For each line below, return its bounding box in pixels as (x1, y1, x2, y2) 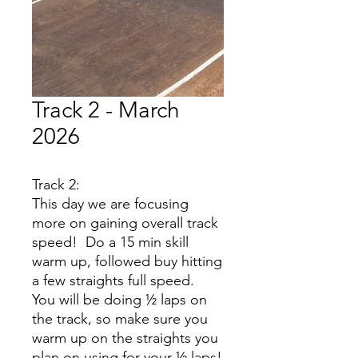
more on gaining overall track (32, 214, 218, 232)
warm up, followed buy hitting (32, 253, 222, 270)
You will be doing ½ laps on (32, 291, 207, 308)
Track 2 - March (32, 97, 180, 123)
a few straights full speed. (32, 272, 198, 289)
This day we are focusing (32, 195, 189, 213)
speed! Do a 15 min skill (32, 233, 189, 251)
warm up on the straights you (32, 329, 218, 347)
